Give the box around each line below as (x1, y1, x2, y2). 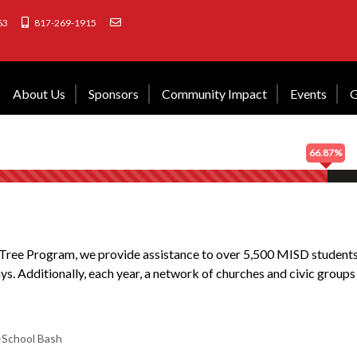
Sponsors (88, 86, 139, 101)
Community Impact (162, 86, 267, 101)
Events (290, 86, 327, 101)
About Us (13, 86, 65, 101)
